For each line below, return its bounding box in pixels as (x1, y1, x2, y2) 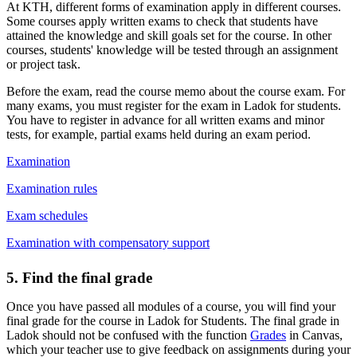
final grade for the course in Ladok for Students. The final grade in (6, 313, 339, 328)
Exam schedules (6, 208, 88, 222)
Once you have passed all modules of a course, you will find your (6, 299, 335, 313)
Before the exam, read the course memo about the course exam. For (6, 84, 345, 98)
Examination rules (6, 181, 97, 195)
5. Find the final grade (6, 269, 152, 286)
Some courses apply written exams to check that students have (6, 14, 318, 28)
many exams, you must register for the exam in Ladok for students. (6, 98, 341, 112)
